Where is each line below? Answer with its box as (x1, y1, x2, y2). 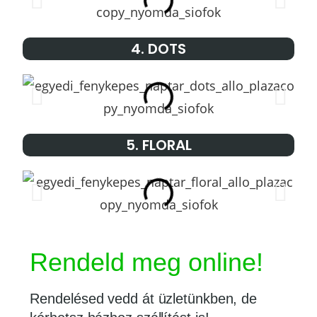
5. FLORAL (125, 135, 192, 155)
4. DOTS (131, 39, 186, 59)
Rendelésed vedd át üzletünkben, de (30, 291, 258, 306)
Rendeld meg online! (30, 248, 264, 277)
